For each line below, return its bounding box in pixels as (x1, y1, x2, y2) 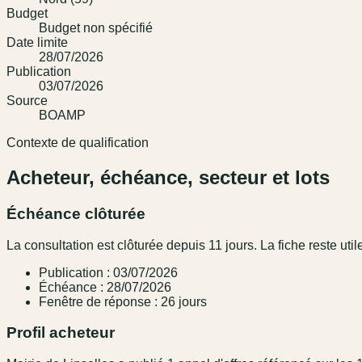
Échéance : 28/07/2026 (39, 280, 171, 294)
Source (6, 94, 48, 108)
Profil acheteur (6, 324, 115, 342)
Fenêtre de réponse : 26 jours (39, 294, 207, 309)
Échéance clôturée (6, 204, 145, 222)
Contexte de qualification (6, 136, 149, 150)
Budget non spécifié (39, 21, 153, 36)
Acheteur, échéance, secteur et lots (6, 166, 330, 188)
